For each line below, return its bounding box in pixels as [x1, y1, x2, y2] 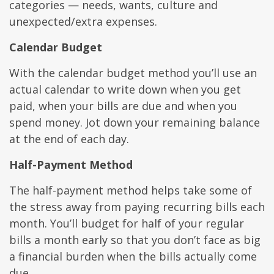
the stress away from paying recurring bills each [9, 199, 265, 215]
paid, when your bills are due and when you [9, 98, 237, 114]
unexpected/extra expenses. [9, 14, 157, 29]
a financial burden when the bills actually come [9, 249, 257, 264]
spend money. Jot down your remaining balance [9, 115, 260, 130]
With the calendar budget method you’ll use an [9, 65, 257, 81]
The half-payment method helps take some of [9, 183, 252, 198]
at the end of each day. [9, 131, 129, 147]
